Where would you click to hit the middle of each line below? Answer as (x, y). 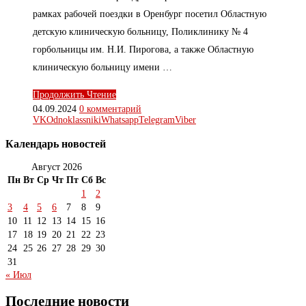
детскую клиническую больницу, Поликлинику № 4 (140, 32)
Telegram (157, 120)
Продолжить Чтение (74, 95)
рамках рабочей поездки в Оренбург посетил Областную (150, 14)
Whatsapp (120, 120)
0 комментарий (110, 109)
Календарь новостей (56, 143)
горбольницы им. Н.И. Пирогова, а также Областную (143, 50)
